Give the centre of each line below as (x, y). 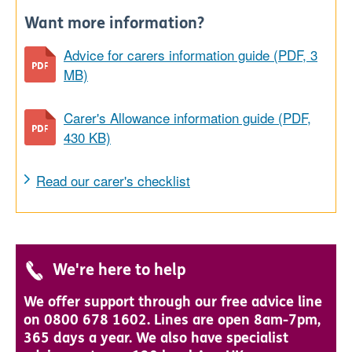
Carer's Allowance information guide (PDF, (187, 117)
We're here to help (119, 270)
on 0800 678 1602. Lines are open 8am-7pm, (172, 320)
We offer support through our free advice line (173, 302)
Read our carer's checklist (113, 180)
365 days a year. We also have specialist (156, 338)
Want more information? (114, 23)
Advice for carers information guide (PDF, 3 (191, 55)
